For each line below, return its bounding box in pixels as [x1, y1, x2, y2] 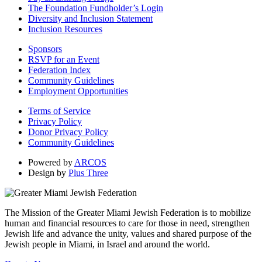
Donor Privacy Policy [28, 126, 108, 137]
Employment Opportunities [28, 85, 128, 96]
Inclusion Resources [28, 23, 102, 34]
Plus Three [68, 167, 108, 178]
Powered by [28, 157, 74, 167]
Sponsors [28, 43, 62, 54]
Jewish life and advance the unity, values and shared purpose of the [5, 228, 251, 239]
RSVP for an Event [28, 54, 99, 64]
